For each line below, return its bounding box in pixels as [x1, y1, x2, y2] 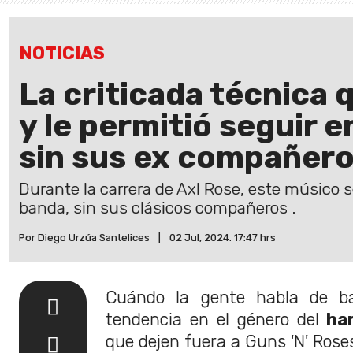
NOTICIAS [19, 42, 105, 64]
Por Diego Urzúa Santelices [19, 231, 150, 243]
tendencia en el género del [106, 309, 319, 329]
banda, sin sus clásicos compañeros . [19, 198, 295, 217]
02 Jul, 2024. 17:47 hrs [169, 231, 276, 243]
